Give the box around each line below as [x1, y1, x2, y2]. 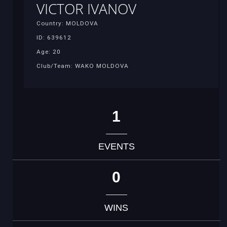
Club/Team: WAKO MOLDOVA [36, 62, 129, 70]
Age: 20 [36, 48, 61, 56]
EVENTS [98, 141, 135, 152]
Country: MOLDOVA [36, 20, 98, 27]
